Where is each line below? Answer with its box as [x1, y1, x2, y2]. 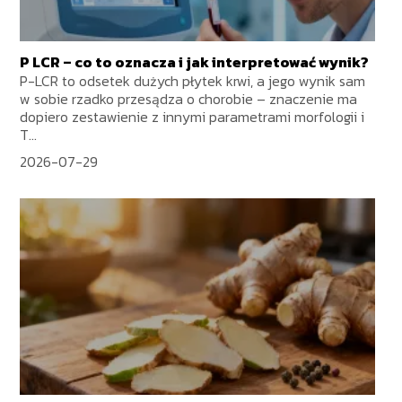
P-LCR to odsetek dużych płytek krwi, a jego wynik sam [20, 70, 366, 92]
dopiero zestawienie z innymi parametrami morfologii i [20, 106, 365, 128]
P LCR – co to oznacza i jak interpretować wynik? [20, 51, 370, 74]
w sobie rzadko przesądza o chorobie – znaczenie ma [20, 88, 358, 110]
